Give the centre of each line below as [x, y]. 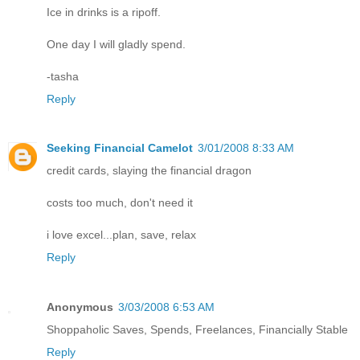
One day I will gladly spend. [116, 44]
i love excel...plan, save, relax [121, 235]
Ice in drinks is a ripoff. [104, 12]
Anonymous [80, 307]
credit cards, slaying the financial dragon [149, 171]
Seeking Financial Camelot [120, 148]
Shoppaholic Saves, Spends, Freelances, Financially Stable [197, 330]
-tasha [63, 76]
